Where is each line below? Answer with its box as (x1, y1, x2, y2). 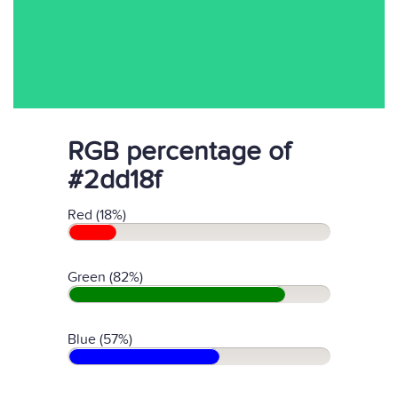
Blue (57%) (68, 330, 132, 348)
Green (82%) (68, 268, 143, 286)
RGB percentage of (68, 136, 291, 168)
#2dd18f (68, 164, 161, 196)
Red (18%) (68, 206, 126, 224)
